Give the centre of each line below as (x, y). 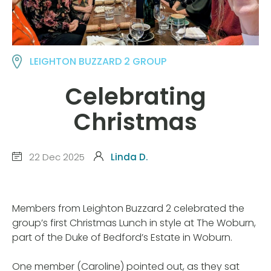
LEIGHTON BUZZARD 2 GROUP (98, 61)
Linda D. (129, 157)
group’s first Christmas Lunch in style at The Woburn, (134, 223)
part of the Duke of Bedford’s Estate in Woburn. (122, 238)
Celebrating (135, 97)
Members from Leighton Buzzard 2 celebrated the (128, 209)
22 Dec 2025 (56, 157)
